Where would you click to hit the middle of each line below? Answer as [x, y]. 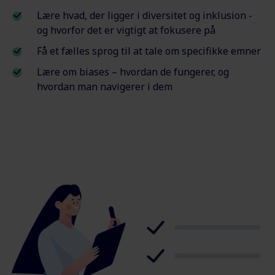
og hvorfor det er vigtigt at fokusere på [126, 30]
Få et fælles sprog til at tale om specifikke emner [149, 51]
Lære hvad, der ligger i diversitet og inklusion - [145, 16]
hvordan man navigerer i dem [105, 87]
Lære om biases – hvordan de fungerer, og [133, 72]
